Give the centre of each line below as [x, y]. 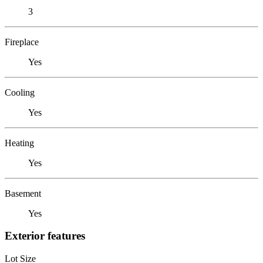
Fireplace [22, 42]
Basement [23, 193]
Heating [19, 143]
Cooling [20, 92]
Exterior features [45, 236]
